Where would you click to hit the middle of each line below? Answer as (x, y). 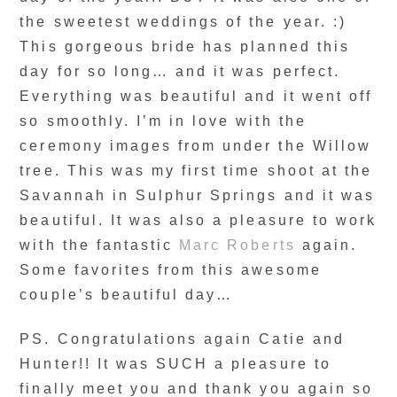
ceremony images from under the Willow (195, 146)
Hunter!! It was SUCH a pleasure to (175, 364)
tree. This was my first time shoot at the (196, 171)
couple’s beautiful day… (127, 295)
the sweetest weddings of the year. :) (183, 22)
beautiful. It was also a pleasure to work (198, 220)
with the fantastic (100, 245)
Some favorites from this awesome (171, 270)
